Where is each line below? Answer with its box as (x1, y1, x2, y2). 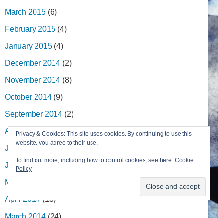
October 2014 (5, 92, 52, 101)
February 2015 (5, 24, 55, 33)
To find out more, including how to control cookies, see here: (16, 157, 175, 163)
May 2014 (5, 178, 39, 186)
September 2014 (5, 109, 62, 118)
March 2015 (5, 7, 46, 16)
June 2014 (5, 161, 41, 169)
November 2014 (5, 75, 60, 84)
